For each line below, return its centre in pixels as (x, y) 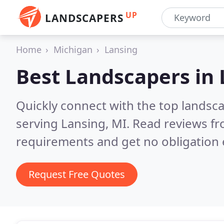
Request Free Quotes (77, 174)
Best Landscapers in (117, 76)
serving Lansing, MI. (74, 123)
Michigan (73, 49)
